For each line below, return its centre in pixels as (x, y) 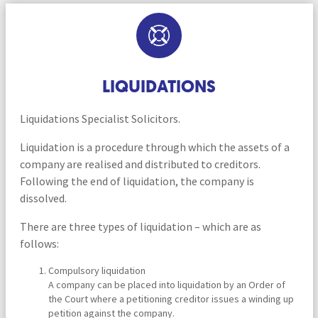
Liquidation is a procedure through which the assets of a (154, 147)
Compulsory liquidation (97, 270)
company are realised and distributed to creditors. (140, 164)
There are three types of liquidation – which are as (140, 226)
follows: (39, 243)
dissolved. (43, 198)
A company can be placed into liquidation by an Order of (166, 284)
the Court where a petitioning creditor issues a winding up (171, 298)
